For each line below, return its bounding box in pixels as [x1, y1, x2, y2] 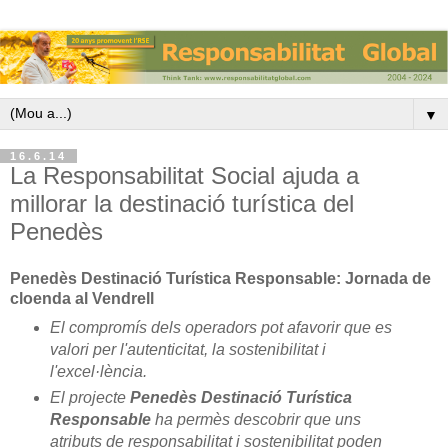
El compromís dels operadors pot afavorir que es [49, 319, 392, 337]
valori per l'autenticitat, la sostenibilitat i [49, 341, 326, 359]
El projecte [49, 389, 130, 407]
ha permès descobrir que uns [150, 411, 361, 429]
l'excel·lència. [49, 363, 147, 381]
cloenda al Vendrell [10, 290, 154, 308]
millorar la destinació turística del [10, 189, 354, 217]
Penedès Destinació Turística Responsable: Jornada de [10, 270, 431, 288]
